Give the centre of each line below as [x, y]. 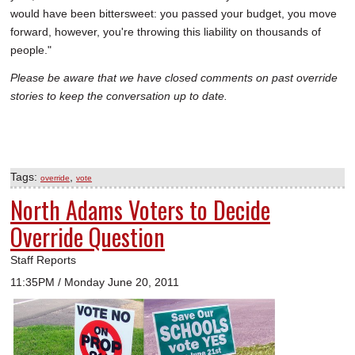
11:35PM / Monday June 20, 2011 [95, 282]
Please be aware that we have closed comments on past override [174, 78]
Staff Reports [43, 260]
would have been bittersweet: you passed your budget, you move [174, 14]
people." [31, 50]
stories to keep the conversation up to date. [119, 96]
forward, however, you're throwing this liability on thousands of [166, 32]
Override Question [88, 237]
